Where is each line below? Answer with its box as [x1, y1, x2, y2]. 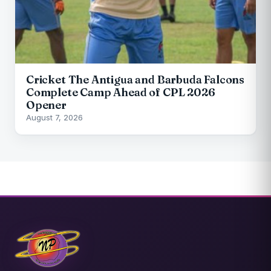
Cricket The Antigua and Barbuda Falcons [26, 73, 244, 87]
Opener [26, 98, 67, 113]
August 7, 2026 [26, 113, 83, 123]
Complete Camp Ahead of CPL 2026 [26, 85, 215, 100]
